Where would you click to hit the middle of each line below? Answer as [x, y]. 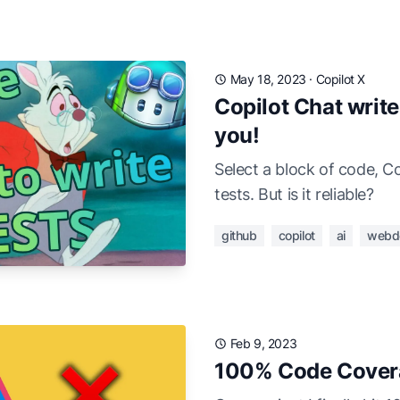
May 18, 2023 [268, 79]
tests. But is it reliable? [294, 194]
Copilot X [341, 79]
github [239, 235]
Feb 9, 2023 [263, 343]
